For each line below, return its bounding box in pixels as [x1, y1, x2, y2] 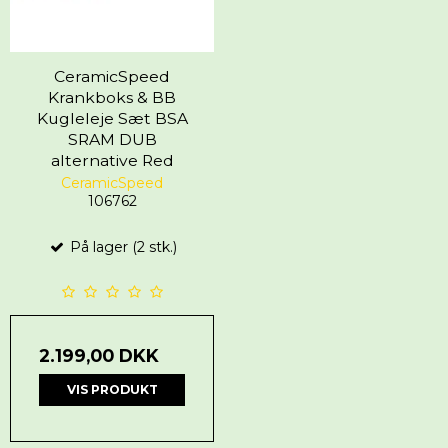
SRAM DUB [67, 130, 157, 150]
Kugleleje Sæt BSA [36, 109, 188, 129]
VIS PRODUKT [66, 382, 158, 398]
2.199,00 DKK [39, 345, 159, 367]
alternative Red [50, 151, 174, 171]
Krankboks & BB [48, 88, 176, 108]
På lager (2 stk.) [65, 238, 177, 257]
